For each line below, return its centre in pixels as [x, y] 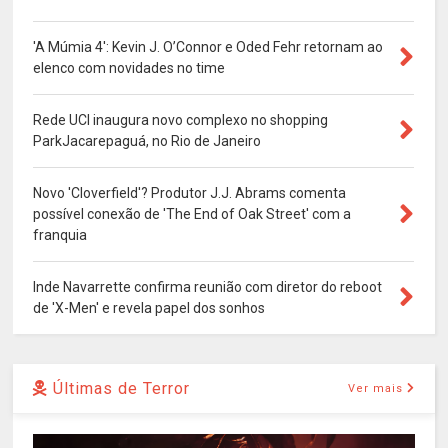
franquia [60, 235]
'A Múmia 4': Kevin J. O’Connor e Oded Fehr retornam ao [208, 47]
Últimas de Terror [119, 389]
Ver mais [375, 389]
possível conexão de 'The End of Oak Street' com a [192, 214]
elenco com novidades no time [129, 68]
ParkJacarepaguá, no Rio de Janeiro [147, 141]
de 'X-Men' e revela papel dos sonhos [149, 308]
